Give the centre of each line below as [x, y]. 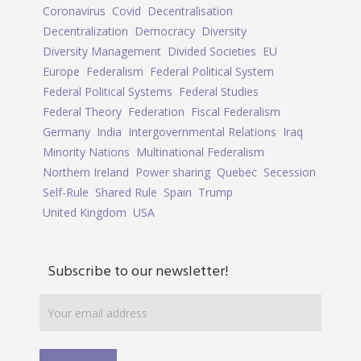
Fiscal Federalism [236, 112]
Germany [67, 132]
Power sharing [173, 172]
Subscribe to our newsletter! [138, 272]
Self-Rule [66, 192]
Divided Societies [212, 51]
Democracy [165, 31]
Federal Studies [219, 91]
